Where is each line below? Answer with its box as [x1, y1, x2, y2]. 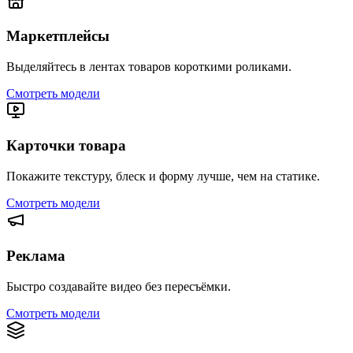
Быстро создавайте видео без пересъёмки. [6, 279, 231, 293]
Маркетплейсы [6, 27, 110, 44]
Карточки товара [6, 137, 126, 154]
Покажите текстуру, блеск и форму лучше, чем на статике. [6, 169, 320, 184]
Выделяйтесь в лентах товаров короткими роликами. [6, 59, 292, 73]
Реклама [6, 247, 65, 264]
